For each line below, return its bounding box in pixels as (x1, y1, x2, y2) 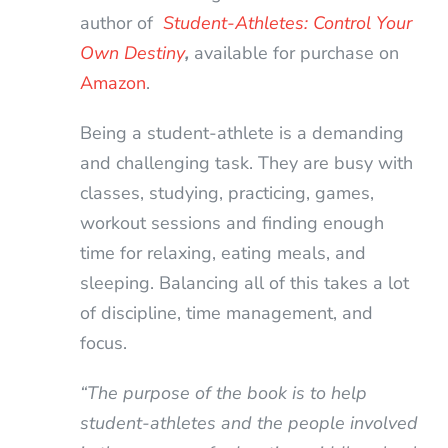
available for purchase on (193, 40, 399, 65)
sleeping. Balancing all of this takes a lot (79, 270, 409, 295)
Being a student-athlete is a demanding (79, 120, 404, 145)
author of (79, 10, 163, 35)
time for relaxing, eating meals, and (79, 240, 366, 265)
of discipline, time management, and (79, 300, 373, 325)
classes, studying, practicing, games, (79, 180, 374, 205)
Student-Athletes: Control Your (162, 10, 412, 35)
